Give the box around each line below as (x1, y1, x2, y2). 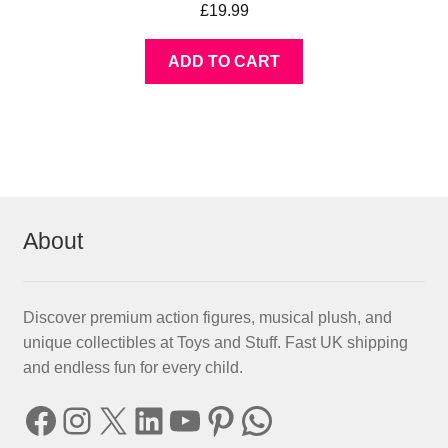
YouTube (165, 398, 308, 440)
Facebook (21, 398, 180, 440)
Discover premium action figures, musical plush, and (22, 309, 392, 327)
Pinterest (201, 398, 344, 440)
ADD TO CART (168, 52, 280, 70)
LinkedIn (129, 398, 266, 440)
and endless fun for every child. (22, 359, 243, 377)
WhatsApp (237, 398, 404, 440)
